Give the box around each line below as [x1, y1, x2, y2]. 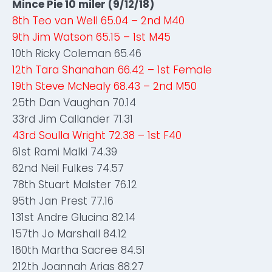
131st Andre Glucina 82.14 [12, 210, 135, 225]
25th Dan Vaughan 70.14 [12, 95, 136, 110]
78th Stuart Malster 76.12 [12, 177, 137, 192]
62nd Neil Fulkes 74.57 [12, 161, 124, 175]
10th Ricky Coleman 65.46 [12, 46, 141, 61]
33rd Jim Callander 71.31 [12, 112, 133, 126]
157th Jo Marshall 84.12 [12, 226, 127, 241]
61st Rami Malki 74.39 [12, 144, 117, 159]
